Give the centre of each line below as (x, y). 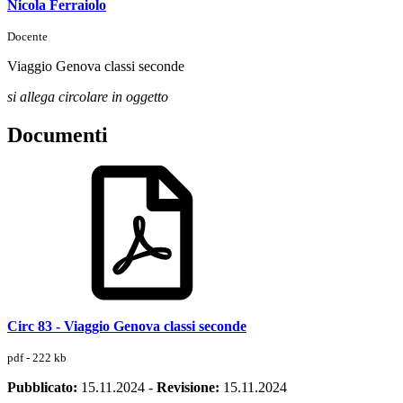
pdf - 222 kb (37, 357)
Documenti (58, 134)
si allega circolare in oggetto (88, 96)
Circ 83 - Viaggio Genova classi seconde (127, 326)
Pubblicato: (42, 387)
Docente (27, 36)
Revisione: (188, 387)
